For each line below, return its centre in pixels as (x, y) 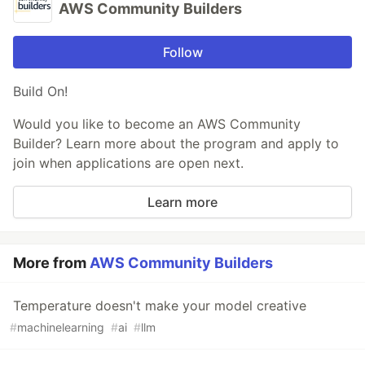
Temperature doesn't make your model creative (160, 305)
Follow (182, 52)
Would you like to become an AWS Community (157, 123)
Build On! (40, 91)
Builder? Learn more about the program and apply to (176, 143)
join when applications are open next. (128, 163)
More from (51, 262)
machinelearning (61, 327)
